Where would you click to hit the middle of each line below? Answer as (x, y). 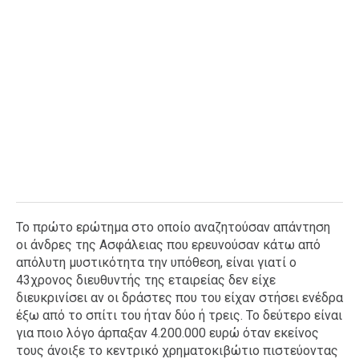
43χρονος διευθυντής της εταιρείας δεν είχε (146, 280)
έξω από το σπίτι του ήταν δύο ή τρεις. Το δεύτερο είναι (179, 315)
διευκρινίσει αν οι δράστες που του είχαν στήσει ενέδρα (179, 298)
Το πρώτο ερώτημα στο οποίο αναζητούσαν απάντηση (173, 227)
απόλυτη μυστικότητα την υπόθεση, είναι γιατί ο (156, 262)
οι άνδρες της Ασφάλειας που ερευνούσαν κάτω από (168, 245)
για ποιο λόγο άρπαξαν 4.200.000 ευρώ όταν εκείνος (167, 333)
